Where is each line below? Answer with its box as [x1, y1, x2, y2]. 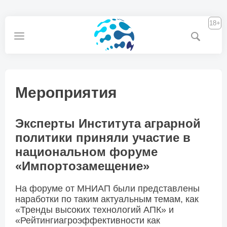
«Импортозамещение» [15, 159, 149, 173]
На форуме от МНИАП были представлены [15, 183, 200, 194]
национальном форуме [15, 145, 158, 159]
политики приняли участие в [15, 131, 191, 144]
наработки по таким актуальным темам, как [15, 194, 199, 204]
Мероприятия [15, 84, 117, 101]
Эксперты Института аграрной [15, 117, 201, 130]
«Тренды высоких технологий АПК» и [15, 205, 174, 215]
